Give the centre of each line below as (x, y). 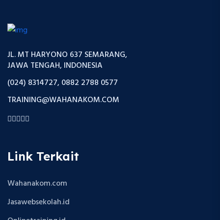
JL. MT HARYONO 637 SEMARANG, (67, 55)
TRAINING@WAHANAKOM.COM (63, 100)
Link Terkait (43, 156)
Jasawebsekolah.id (39, 203)
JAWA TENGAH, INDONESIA (55, 66)
